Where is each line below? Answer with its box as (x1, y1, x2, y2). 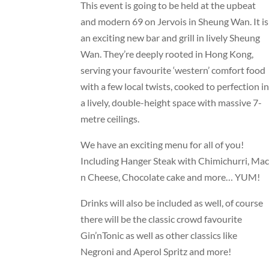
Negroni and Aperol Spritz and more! (80, 245, 232, 257)
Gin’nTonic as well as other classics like (80, 229, 238, 241)
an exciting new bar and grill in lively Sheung (80, 31, 261, 43)
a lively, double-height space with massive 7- (80, 96, 262, 108)
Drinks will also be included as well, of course (80, 196, 264, 208)
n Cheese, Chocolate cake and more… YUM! (80, 171, 261, 183)
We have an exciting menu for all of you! (80, 138, 244, 150)
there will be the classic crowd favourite (80, 213, 243, 225)
